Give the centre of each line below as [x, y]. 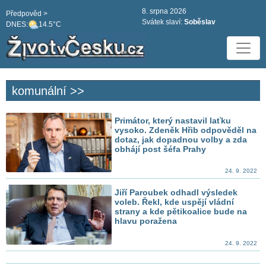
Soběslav [200, 22]
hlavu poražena [146, 221]
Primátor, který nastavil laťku [173, 121]
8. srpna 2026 [164, 11]
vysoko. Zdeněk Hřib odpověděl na [186, 130]
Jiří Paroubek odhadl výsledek [176, 193]
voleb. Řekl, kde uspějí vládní [175, 202]
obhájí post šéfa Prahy [161, 149]
